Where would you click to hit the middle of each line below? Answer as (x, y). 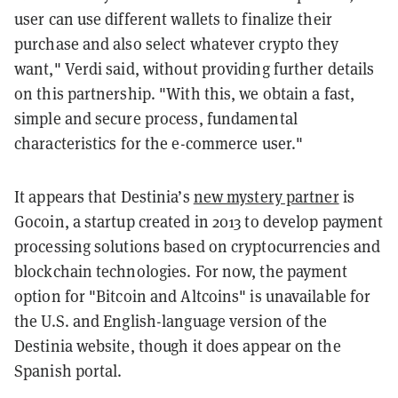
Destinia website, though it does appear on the (178, 346)
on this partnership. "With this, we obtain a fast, (185, 93)
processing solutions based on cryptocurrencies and (198, 246)
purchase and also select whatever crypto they (177, 44)
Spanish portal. (68, 370)
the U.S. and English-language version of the (171, 321)
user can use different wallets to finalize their (173, 19)
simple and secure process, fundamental (156, 118)
